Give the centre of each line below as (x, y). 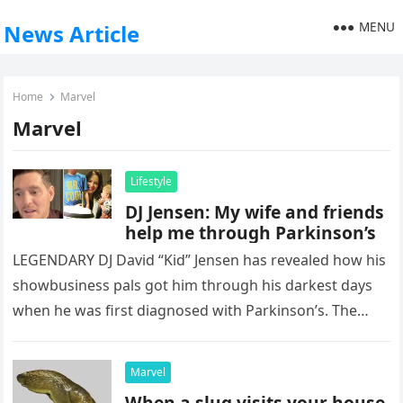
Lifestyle (152, 181)
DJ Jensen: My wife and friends (255, 212)
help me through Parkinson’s (251, 233)
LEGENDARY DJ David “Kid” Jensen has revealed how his (200, 260)
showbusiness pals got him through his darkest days (193, 285)
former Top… (58, 336)
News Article (72, 34)
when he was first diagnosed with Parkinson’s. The (185, 310)
